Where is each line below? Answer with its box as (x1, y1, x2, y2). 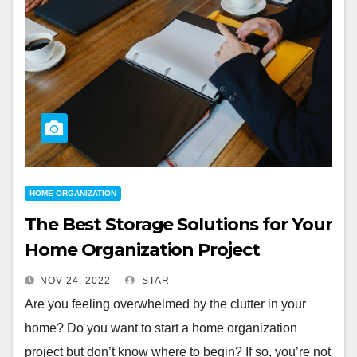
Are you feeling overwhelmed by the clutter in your (25, 297, 306, 311)
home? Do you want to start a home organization (25, 321, 297, 335)
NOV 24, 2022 (40, 275, 111, 286)
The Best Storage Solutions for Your (25, 214, 332, 235)
